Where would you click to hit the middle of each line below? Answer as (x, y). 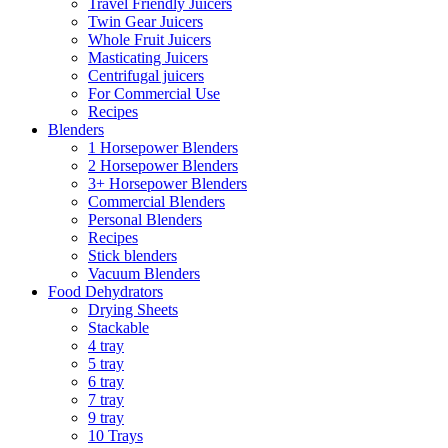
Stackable (118, 327)
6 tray (106, 381)
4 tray (106, 345)
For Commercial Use (154, 93)
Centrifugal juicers (146, 75)
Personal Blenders (145, 219)
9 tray (106, 417)
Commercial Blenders (156, 201)
